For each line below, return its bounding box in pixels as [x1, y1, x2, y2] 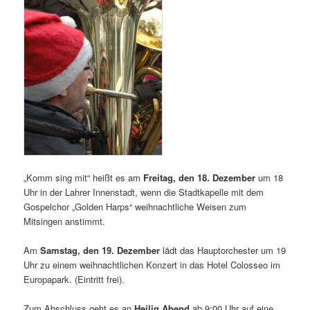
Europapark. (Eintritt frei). [24, 273, 125, 286]
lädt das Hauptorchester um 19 [160, 244, 286, 257]
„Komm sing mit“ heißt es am [24, 171, 144, 185]
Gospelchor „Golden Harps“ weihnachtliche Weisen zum [24, 200, 247, 214]
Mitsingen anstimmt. [24, 215, 106, 228]
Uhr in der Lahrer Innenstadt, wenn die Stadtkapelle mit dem [24, 185, 264, 199]
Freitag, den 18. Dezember [143, 171, 256, 185]
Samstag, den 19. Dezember [40, 244, 161, 257]
